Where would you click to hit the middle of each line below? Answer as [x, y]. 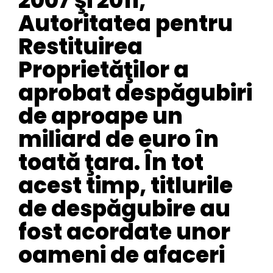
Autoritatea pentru [126, 24]
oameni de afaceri [122, 255]
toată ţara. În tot [111, 163]
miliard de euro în [119, 140]
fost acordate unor [124, 232]
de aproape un [101, 116]
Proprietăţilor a [104, 70]
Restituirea [80, 47]
